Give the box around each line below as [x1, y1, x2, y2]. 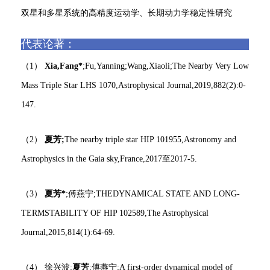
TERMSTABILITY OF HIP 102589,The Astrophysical [21, 209, 209, 218]
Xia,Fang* [45, 61, 83, 71]
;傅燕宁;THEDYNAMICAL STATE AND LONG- [66, 189, 240, 198]
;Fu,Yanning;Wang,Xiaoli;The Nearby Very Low [83, 61, 249, 71]
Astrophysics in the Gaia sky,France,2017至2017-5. [21, 154, 206, 163]
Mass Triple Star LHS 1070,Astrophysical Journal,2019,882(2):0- [21, 81, 246, 90]
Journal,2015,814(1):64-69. [21, 228, 115, 237]
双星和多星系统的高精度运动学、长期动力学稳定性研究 [21, 8, 232, 17]
